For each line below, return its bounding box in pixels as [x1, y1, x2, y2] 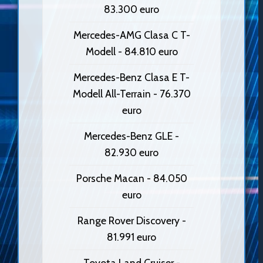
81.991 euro [107, 230, 156, 243]
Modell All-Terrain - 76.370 [72, 87, 191, 100]
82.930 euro [104, 146, 159, 159]
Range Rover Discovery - [77, 214, 186, 227]
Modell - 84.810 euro [85, 45, 178, 58]
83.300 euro [104, 2, 159, 15]
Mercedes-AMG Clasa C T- [73, 28, 190, 41]
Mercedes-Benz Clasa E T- [73, 70, 190, 83]
